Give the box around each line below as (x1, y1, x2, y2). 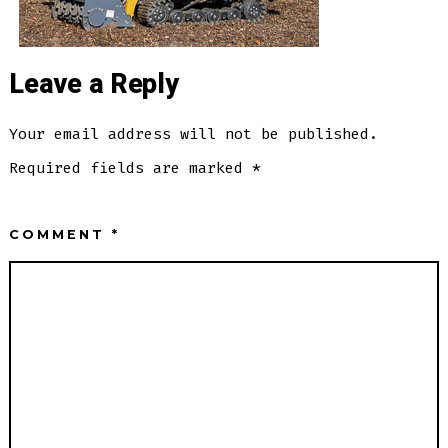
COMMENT (9, 227, 113, 243)
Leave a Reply (9, 65, 179, 105)
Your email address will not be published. (9, 124, 379, 145)
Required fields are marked (9, 158, 253, 179)
